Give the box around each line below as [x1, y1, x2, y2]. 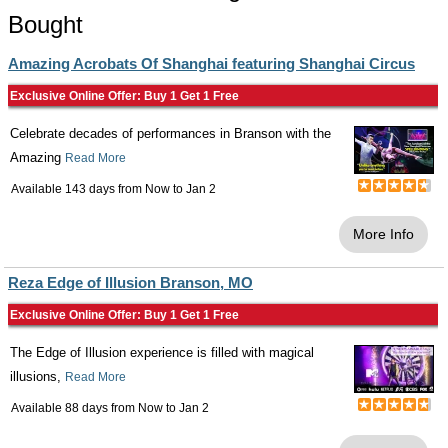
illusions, [10, 369, 65, 384]
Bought [8, 11, 83, 38]
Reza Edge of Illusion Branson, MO [8, 274, 253, 291]
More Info [353, 226, 414, 242]
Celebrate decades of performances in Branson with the [10, 126, 331, 141]
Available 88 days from [11, 401, 138, 415]
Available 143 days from [11, 182, 145, 196]
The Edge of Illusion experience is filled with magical [10, 345, 314, 360]
